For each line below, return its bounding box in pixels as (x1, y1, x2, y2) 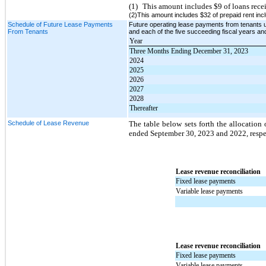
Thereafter (129, 103, 159, 112)
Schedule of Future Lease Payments (8, 20, 113, 28)
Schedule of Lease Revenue (8, 119, 89, 126)
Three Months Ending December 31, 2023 (129, 46, 249, 55)
